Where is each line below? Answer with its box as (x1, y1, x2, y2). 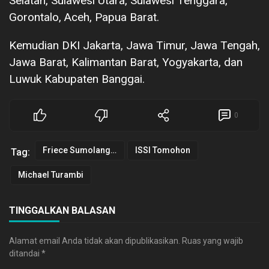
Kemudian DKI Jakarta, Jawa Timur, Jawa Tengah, (9, 38, 260, 53)
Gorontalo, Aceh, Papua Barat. (9, 10, 159, 25)
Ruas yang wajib (182, 236, 243, 246)
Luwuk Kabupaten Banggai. (9, 72, 145, 86)
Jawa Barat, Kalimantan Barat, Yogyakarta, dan (9, 55, 243, 70)
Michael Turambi (18, 170, 83, 180)
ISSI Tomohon (135, 145, 190, 156)
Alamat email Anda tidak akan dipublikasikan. (9, 236, 180, 246)
